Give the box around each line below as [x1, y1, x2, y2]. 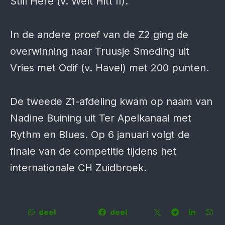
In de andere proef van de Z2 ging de [10, 29, 188, 41]
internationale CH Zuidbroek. [10, 162, 147, 174]
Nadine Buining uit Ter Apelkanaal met [10, 112, 191, 124]
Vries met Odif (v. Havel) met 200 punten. [10, 62, 209, 74]
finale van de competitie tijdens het [10, 145, 176, 157]
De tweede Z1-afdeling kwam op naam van [10, 95, 212, 107]
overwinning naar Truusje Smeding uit [10, 45, 189, 57]
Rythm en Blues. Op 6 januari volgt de [10, 129, 190, 141]
